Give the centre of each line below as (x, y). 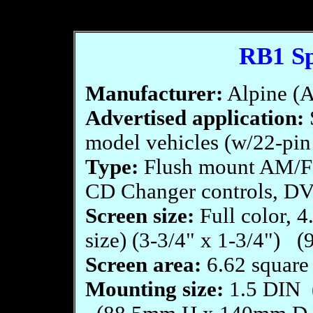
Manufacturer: (154, 94)
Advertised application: (194, 118)
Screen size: (139, 216)
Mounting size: (154, 289)
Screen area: (143, 265)
